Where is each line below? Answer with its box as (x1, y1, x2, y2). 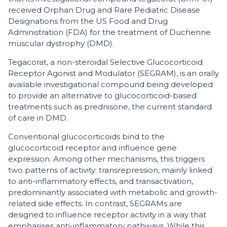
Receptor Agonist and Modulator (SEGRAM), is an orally (8, 68, 219, 78)
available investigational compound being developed (8, 80, 213, 89)
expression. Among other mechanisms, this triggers (8, 154, 205, 164)
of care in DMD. (8, 113, 68, 123)
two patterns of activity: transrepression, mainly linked (8, 165, 212, 175)
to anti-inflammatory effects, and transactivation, (8, 176, 193, 186)
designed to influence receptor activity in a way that (8, 210, 206, 219)
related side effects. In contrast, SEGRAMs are (8, 199, 182, 208)
